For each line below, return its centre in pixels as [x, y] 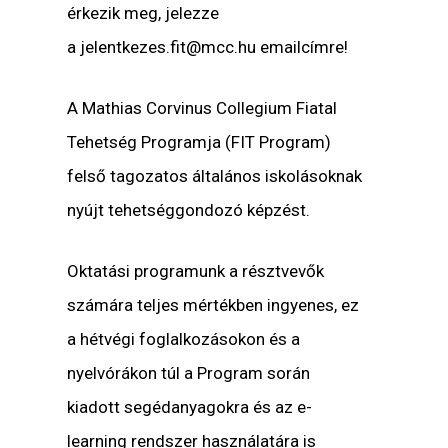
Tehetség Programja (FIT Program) [199, 141]
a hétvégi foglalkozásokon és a [184, 339]
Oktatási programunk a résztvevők [196, 271]
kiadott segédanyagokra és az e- [190, 407]
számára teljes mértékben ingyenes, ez [213, 305]
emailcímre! [302, 46]
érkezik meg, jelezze [143, 12]
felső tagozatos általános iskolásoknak [215, 175]
